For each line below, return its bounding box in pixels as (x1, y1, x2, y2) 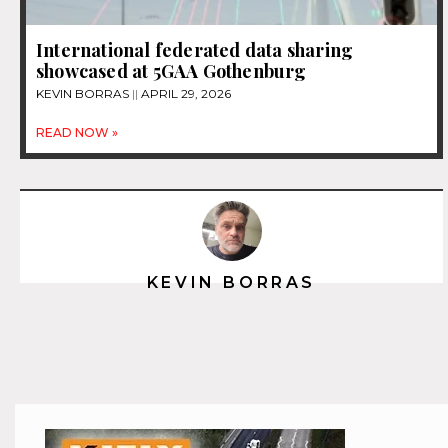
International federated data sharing (36, 38, 354, 63)
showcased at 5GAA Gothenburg (36, 59, 307, 84)
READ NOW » (36, 125, 118, 141)
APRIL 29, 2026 (138, 86, 231, 102)
